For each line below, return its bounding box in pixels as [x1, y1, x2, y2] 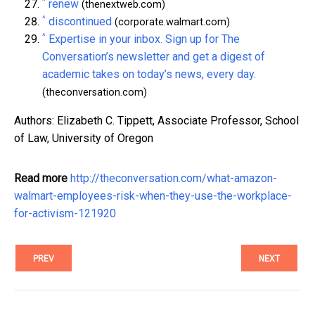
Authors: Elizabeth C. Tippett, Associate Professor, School [14, 113, 299, 127]
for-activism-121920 [14, 206, 116, 220]
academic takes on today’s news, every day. [42, 67, 256, 81]
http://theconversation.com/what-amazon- [70, 171, 277, 185]
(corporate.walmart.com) [112, 15, 230, 28]
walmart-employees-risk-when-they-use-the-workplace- [14, 188, 292, 202]
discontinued [49, 14, 112, 28]
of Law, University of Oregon [14, 131, 153, 145]
